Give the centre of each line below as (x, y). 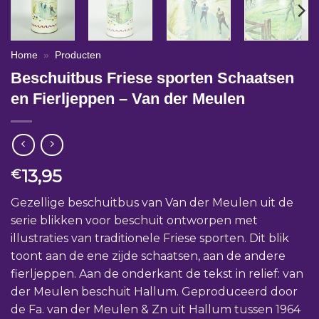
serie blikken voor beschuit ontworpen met (134, 220)
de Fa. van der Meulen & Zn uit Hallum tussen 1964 (156, 309)
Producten (78, 56)
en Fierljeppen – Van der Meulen (128, 98)
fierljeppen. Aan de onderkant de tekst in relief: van (157, 273)
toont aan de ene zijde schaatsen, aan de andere (148, 256)
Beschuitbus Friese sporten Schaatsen (152, 78)
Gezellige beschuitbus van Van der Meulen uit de (152, 202)
